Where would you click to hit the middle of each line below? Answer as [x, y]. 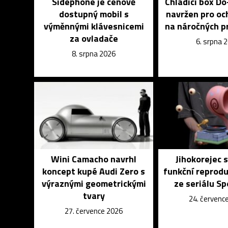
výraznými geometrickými [94, 183]
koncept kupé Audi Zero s [94, 171]
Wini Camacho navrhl [94, 159]
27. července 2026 [94, 211]
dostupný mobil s [94, 14]
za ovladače [94, 38]
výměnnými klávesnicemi [94, 26]
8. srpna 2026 [94, 54]
